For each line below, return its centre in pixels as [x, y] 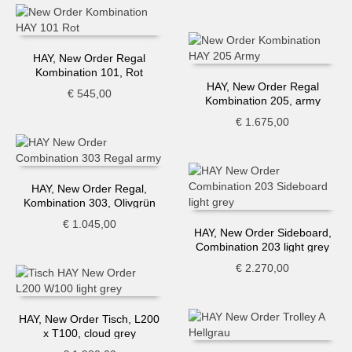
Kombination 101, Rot [90, 73]
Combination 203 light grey [263, 247]
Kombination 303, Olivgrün [89, 203]
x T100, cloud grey [89, 334]
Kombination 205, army [262, 101]
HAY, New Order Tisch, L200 [90, 319]
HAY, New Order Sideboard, [262, 233]
